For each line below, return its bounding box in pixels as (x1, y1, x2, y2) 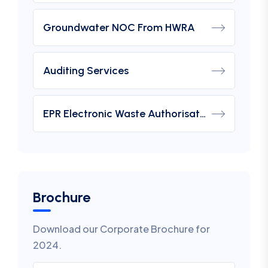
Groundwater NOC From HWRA (43, 21, 195, 34)
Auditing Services (43, 64, 129, 77)
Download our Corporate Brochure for (33, 223, 210, 235)
